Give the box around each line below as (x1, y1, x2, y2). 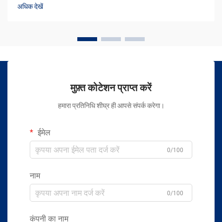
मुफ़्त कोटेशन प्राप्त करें (70, 82, 152, 94)
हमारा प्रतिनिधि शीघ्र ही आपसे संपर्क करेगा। (57, 102, 165, 110)
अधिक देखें (17, 2, 43, 11)
